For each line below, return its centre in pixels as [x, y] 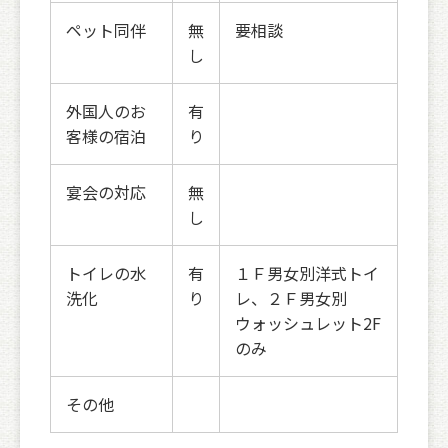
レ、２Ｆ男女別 [291, 298]
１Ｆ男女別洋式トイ [307, 273]
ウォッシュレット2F [308, 323]
